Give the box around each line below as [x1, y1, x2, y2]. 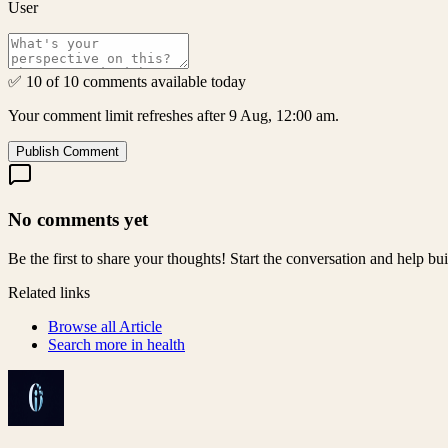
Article [119, 317, 162, 335]
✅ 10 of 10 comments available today [8, 73, 246, 91]
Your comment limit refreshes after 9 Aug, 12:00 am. [8, 107, 339, 125]
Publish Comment [16, 144, 119, 160]
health [147, 335, 185, 353]
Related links [8, 283, 90, 301]
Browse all [48, 317, 119, 335]
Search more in [48, 335, 147, 353]
